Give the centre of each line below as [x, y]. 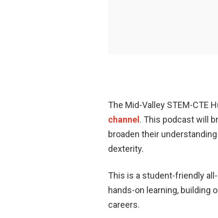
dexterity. [127, 148]
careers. [126, 204]
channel [124, 119]
